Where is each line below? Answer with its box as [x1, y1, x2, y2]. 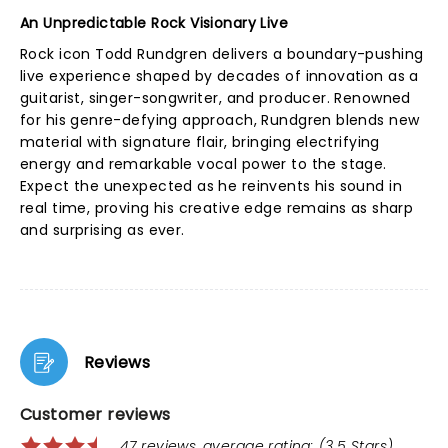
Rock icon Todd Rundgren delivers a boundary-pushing [20, 44, 424, 64]
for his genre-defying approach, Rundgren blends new [20, 110, 420, 130]
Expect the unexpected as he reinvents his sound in [20, 176, 403, 196]
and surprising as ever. [20, 220, 185, 240]
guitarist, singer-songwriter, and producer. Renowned [20, 88, 411, 108]
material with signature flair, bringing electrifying [20, 132, 380, 152]
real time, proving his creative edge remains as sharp [20, 198, 414, 218]
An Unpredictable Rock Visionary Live [20, 13, 289, 33]
